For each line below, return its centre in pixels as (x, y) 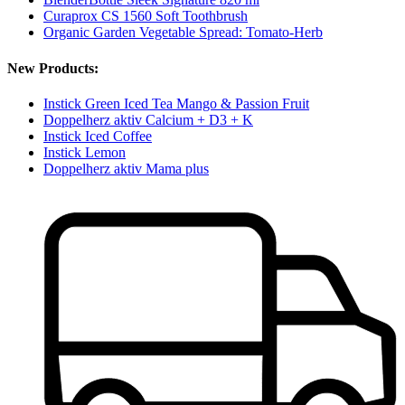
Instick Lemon (85, 152)
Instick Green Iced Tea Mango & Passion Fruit (176, 103)
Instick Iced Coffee (98, 136)
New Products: (53, 68)
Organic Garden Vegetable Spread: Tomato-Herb (183, 33)
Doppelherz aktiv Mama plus (126, 168)
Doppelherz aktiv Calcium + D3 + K (148, 119)
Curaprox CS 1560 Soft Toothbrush (146, 16)
